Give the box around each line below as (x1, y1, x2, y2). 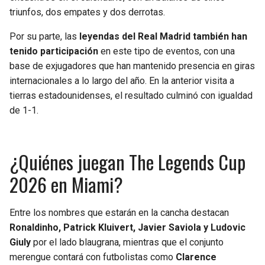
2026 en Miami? (9, 170, 123, 199)
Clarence (176, 251, 216, 263)
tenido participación (9, 46, 98, 57)
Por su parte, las (9, 31, 79, 43)
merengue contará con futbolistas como (9, 251, 176, 263)
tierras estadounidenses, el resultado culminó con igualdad (9, 90, 253, 102)
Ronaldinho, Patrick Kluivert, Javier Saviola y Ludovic (9, 222, 245, 234)
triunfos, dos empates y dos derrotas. (9, 7, 165, 18)
